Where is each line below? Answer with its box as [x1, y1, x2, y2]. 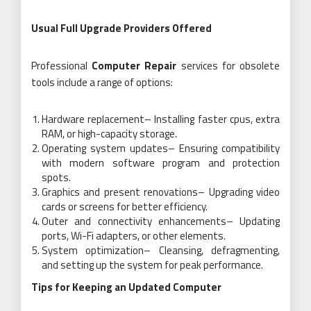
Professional [31, 57, 92, 74]
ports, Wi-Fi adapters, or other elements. [42, 227, 226, 244]
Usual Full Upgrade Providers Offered [31, 19, 212, 36]
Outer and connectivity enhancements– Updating [42, 212, 280, 229]
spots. [42, 169, 71, 185]
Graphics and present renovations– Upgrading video [42, 183, 280, 200]
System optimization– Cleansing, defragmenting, [42, 242, 280, 258]
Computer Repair [92, 57, 177, 74]
